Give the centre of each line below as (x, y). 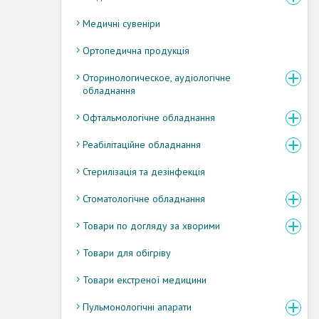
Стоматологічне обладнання (144, 198)
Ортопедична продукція (136, 50)
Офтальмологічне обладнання (149, 117)
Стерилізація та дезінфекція (144, 171)
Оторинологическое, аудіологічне (157, 77)
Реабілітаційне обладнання (142, 144)
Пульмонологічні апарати (137, 307)
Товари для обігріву (127, 252)
